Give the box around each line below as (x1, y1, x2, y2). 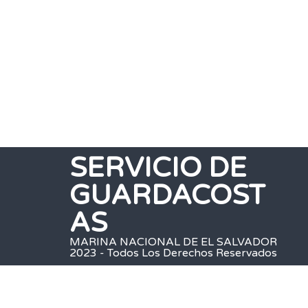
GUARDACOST (69, 178, 265, 212)
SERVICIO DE (69, 151, 247, 184)
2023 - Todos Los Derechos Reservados (69, 245, 277, 260)
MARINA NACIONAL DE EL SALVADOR (69, 234, 277, 249)
